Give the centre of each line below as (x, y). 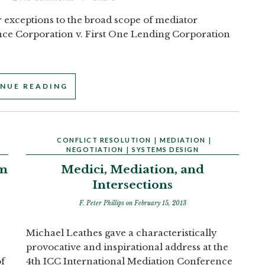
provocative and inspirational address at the (127, 247)
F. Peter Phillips (102, 203)
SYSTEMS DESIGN (165, 149)
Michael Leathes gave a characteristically (122, 233)
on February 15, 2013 (156, 203)
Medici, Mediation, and (132, 169)
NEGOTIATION (95, 149)
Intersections (132, 185)
